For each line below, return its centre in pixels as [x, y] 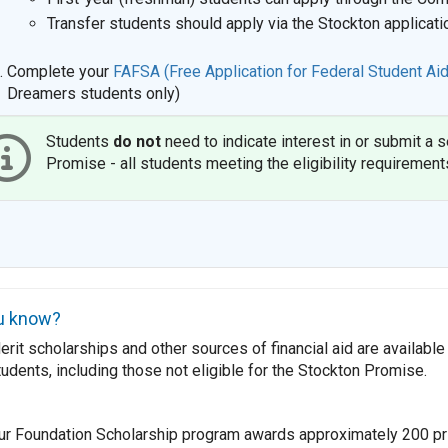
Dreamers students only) [93, 93]
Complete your [59, 71]
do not [136, 141]
